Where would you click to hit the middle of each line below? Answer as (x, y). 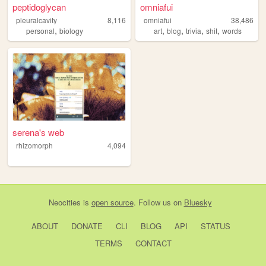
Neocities (64, 202)
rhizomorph (34, 145)
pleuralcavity (36, 20)
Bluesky (198, 202)
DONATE (87, 226)
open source (112, 202)
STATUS (215, 226)
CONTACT (153, 243)
